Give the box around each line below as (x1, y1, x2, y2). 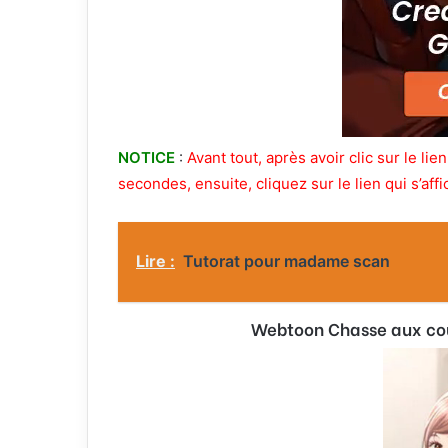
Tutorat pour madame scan (183, 250, 390, 271)
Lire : (136, 250, 175, 271)
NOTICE (118, 147, 175, 167)
